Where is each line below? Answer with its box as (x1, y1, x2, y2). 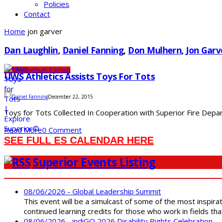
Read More (4, 125, 42, 135)
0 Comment (42, 125, 82, 135)
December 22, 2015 (48, 93, 93, 101)
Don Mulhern (128, 44, 182, 56)
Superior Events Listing (33, 154, 156, 170)
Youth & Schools (34, 66, 70, 74)
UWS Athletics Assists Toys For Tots (4, 70, 155, 83)
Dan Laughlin (4, 44, 58, 56)
